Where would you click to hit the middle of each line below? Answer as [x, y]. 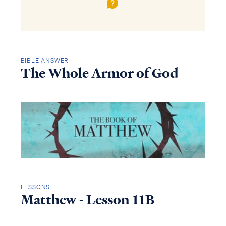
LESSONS [35, 187]
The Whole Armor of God [99, 73]
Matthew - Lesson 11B [87, 200]
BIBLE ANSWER [45, 60]
